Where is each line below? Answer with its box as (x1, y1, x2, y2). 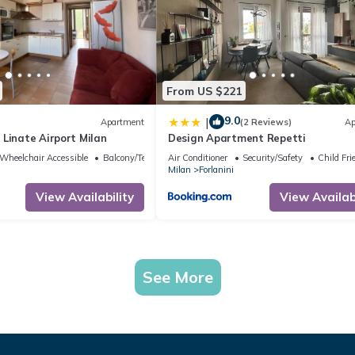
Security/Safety (242, 152, 303, 164)
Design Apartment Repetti (168, 132, 306, 145)
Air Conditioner (168, 152, 227, 164)
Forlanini (199, 164, 234, 176)
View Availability (36, 189, 134, 205)
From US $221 (166, 83, 242, 98)
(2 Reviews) (240, 116, 292, 128)
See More (142, 267, 213, 288)
